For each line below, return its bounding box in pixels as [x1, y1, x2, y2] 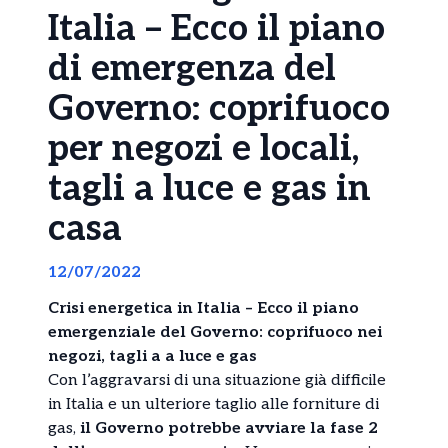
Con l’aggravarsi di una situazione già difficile [48, 370, 386, 390]
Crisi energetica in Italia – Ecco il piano [48, 298, 359, 318]
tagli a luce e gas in [48, 166, 371, 211]
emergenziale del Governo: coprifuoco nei [48, 322, 382, 342]
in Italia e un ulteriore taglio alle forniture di [48, 394, 379, 414]
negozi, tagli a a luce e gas [48, 346, 257, 366]
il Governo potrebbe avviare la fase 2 [76, 418, 378, 438]
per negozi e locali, [48, 126, 359, 171]
